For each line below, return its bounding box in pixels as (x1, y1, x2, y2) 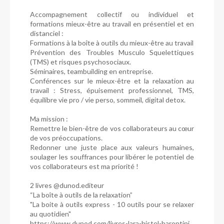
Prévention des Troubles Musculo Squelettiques (30, 47, 194, 56)
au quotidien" (30, 209, 71, 218)
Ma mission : (30, 114, 68, 123)
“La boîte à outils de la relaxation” (30, 190, 132, 199)
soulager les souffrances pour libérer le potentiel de (30, 152, 194, 161)
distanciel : (30, 28, 63, 37)
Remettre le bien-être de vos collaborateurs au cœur (30, 123, 194, 132)
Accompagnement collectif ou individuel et (30, 9, 194, 18)
